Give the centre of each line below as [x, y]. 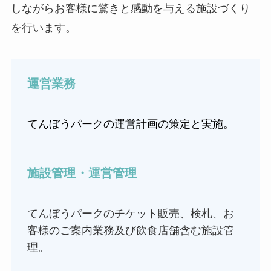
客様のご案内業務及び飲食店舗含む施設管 [130, 231]
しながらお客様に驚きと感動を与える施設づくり [130, 9]
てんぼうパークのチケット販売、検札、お [130, 214]
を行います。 [43, 28]
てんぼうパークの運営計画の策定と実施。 [130, 124]
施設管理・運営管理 [82, 173]
